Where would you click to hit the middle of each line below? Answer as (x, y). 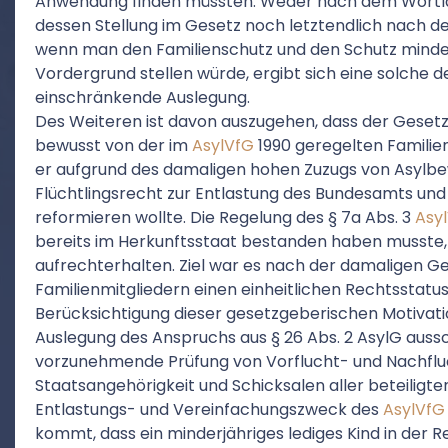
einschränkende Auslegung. (142, 97)
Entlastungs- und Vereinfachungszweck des (209, 409)
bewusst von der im (113, 145)
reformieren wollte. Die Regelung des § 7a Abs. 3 (225, 217)
